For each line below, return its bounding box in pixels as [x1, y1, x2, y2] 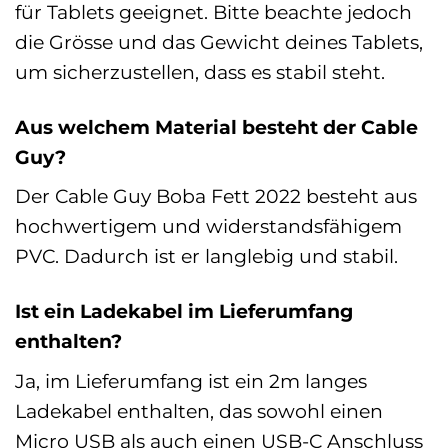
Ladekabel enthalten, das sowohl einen [15, 398, 383, 423]
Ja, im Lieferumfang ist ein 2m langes [15, 368, 367, 393]
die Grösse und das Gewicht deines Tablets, [15, 29, 423, 54]
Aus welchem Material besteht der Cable [15, 114, 418, 139]
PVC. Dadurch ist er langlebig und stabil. [15, 244, 398, 269]
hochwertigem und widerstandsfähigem [15, 214, 402, 239]
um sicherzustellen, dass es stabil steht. [15, 59, 385, 84]
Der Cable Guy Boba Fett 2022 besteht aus [15, 184, 417, 209]
